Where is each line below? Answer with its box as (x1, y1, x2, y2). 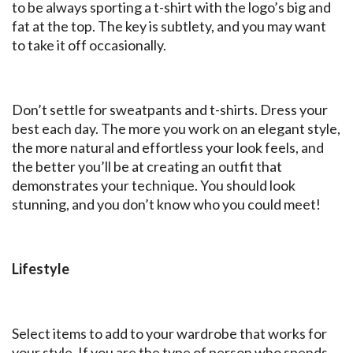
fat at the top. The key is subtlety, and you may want (12, 17, 326, 35)
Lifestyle (12, 260, 69, 278)
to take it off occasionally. (12, 36, 166, 54)
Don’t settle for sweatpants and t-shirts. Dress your (12, 101, 328, 119)
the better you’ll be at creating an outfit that (12, 158, 282, 176)
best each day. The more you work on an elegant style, (12, 120, 340, 138)
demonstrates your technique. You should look (12, 176, 295, 195)
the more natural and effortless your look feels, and (12, 139, 324, 157)
